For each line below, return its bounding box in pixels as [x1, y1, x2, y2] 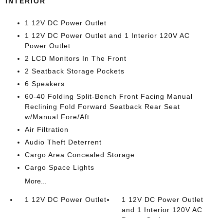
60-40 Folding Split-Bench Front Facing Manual [24, 92, 193, 100]
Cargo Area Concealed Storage [24, 151, 135, 159]
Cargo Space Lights [24, 163, 94, 171]
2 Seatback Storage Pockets [24, 67, 125, 75]
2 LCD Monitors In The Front [24, 54, 127, 62]
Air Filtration [24, 126, 69, 133]
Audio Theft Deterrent [24, 138, 102, 146]
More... [24, 177, 47, 185]
